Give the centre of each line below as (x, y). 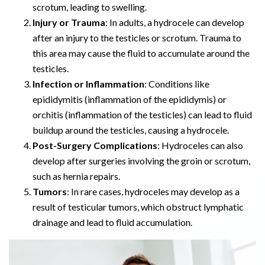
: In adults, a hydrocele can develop (175, 22)
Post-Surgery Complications (95, 146)
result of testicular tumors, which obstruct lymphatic (138, 207)
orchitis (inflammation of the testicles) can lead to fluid (142, 115)
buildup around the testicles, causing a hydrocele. (131, 130)
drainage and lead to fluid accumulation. (112, 222)
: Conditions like (177, 84)
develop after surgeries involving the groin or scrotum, (141, 161)
